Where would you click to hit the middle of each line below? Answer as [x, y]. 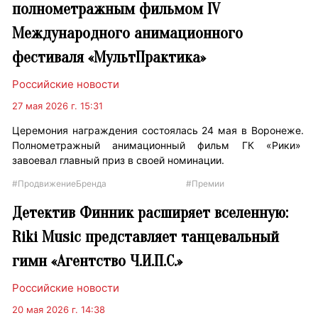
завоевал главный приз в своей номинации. [120, 160]
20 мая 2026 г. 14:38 [59, 310]
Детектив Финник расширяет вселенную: [150, 213]
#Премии [205, 184]
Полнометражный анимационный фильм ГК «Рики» [158, 146]
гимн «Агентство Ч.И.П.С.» [98, 261]
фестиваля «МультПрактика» [109, 57]
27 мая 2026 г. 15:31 [58, 106]
